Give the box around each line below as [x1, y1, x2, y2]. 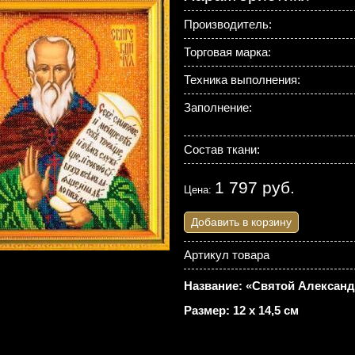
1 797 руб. [214, 178, 295, 197]
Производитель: [183, 17, 272, 31]
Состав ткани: [183, 143, 260, 156]
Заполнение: [183, 101, 252, 114]
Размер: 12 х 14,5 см [183, 303, 299, 317]
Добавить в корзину [190, 216, 292, 228]
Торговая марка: [183, 45, 271, 59]
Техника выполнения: [183, 73, 300, 86]
